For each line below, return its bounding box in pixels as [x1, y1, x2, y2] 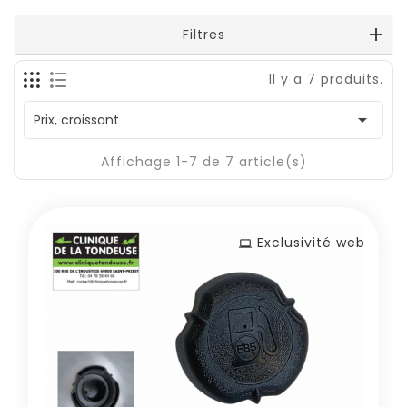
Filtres [182, 25, 225, 44]
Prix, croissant [34, 111, 119, 129]
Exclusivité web [257, 233, 365, 252]
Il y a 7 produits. [269, 70, 383, 88]
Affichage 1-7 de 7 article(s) [100, 153, 307, 171]
